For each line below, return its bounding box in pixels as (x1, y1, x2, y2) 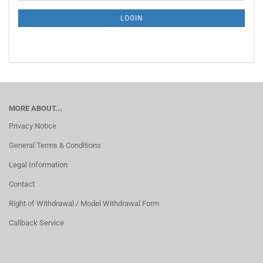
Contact (9, 180, 35, 188)
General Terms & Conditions (9, 141, 101, 150)
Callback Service (9, 218, 64, 227)
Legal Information (9, 160, 68, 169)
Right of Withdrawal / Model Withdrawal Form (9, 199, 159, 208)
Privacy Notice (9, 122, 56, 130)
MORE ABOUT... (9, 104, 62, 113)
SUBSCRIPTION (18, 10, 72, 19)
